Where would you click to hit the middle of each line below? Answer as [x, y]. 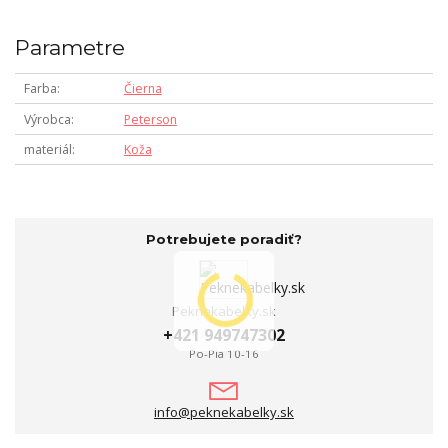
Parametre [70, 47]
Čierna [142, 89]
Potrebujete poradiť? [223, 238]
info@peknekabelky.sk [223, 412]
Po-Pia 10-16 [223, 353]
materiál [47, 150]
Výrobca [47, 119]
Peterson [150, 119]
